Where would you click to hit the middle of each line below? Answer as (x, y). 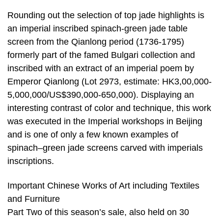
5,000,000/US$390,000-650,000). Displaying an (101, 95)
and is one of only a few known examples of (93, 135)
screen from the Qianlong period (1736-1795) (96, 42)
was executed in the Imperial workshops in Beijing (105, 122)
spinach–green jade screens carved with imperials (105, 148)
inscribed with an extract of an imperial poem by (101, 69)
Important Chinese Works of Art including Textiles (103, 185)
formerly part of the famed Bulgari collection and (101, 55)
